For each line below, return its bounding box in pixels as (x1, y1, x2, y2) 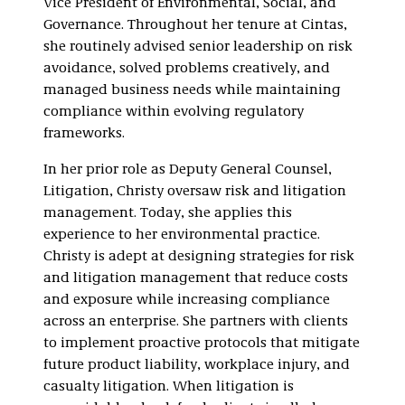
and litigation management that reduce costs (43, 271, 348, 286)
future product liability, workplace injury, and (43, 358, 350, 372)
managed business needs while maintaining (43, 83, 341, 98)
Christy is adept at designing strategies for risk (43, 250, 354, 264)
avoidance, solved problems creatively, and (43, 61, 330, 76)
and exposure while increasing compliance (43, 293, 330, 307)
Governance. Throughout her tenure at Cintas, (43, 18, 347, 33)
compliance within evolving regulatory (43, 105, 304, 119)
